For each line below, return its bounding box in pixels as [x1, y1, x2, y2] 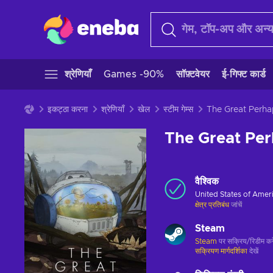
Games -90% [104, 69, 164, 79]
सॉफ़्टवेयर [176, 69, 210, 79]
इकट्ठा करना [48, 105, 88, 114]
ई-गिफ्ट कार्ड [222, 69, 266, 79]
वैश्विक [195, 177, 219, 186]
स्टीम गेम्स [163, 105, 193, 114]
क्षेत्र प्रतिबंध [195, 201, 229, 208]
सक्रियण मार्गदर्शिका [195, 247, 249, 255]
